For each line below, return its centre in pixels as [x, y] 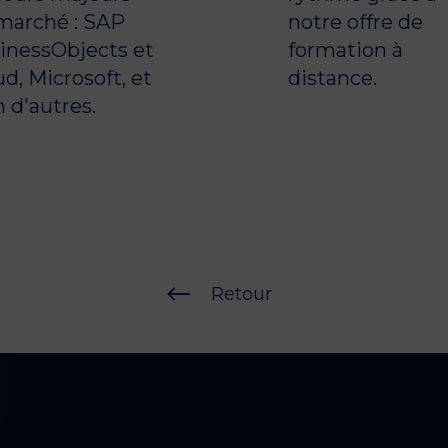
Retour [241, 293]
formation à [345, 50]
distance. [332, 78]
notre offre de [355, 22]
